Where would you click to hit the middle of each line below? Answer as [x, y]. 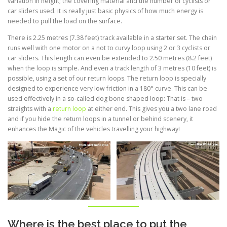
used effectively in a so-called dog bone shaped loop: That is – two [105, 99]
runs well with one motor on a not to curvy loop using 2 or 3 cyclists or [109, 48]
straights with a [30, 109]
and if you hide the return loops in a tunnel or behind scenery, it [100, 119]
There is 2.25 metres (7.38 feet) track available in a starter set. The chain [112, 38]
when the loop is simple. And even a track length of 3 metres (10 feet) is [112, 68]
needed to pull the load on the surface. [65, 21]
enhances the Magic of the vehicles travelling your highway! [94, 129]
